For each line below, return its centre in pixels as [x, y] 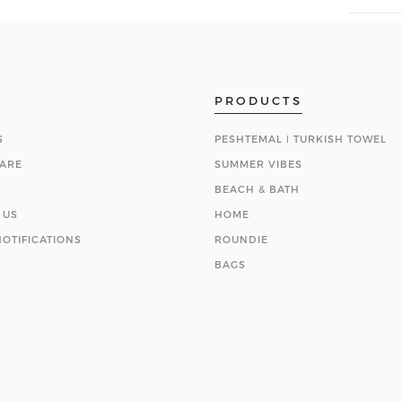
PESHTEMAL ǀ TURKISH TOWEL [301, 139]
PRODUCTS [258, 100]
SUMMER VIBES [258, 164]
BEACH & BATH [257, 189]
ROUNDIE [241, 239]
